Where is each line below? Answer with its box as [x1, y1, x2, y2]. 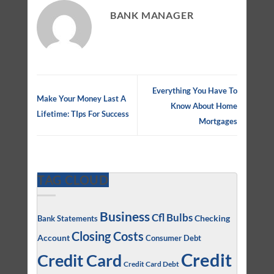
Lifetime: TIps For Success [36, 108, 129, 119]
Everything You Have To [152, 86, 238, 96]
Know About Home [171, 101, 238, 111]
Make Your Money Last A [36, 93, 126, 103]
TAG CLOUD [37, 172, 109, 187]
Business [99, 209, 150, 224]
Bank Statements [37, 213, 98, 224]
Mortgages [199, 116, 238, 127]
